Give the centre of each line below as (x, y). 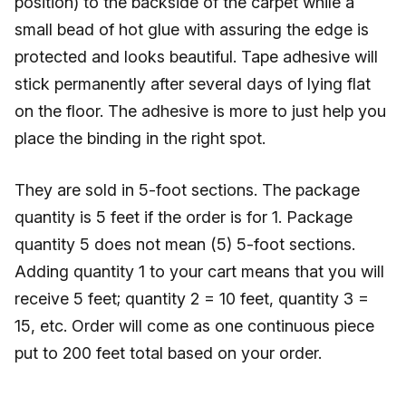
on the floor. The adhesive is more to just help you (200, 111)
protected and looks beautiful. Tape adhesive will (196, 57)
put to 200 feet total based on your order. (168, 353)
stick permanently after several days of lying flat (193, 84)
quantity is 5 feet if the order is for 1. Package (184, 217)
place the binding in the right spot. (140, 138)
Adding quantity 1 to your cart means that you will (199, 271)
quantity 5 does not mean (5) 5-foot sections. (185, 244)
